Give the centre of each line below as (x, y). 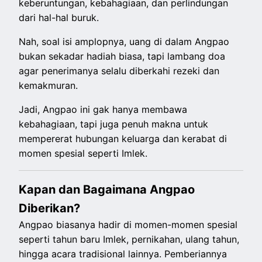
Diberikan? (50, 208)
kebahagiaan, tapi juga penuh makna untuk (114, 124)
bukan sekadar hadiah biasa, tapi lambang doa (122, 56)
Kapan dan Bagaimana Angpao (107, 190)
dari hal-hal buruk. (61, 18)
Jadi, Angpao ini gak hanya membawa (103, 110)
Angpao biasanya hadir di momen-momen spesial (128, 225)
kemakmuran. (50, 86)
